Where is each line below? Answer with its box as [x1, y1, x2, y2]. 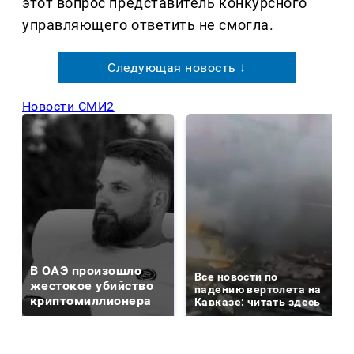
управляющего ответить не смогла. [22, 17, 274, 34]
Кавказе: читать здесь [194, 296, 321, 309]
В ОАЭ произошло [30, 263, 142, 279]
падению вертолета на [194, 283, 322, 296]
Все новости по [194, 270, 278, 284]
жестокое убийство [30, 278, 154, 294]
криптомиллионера [30, 293, 152, 309]
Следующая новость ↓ [107, 60, 247, 76]
